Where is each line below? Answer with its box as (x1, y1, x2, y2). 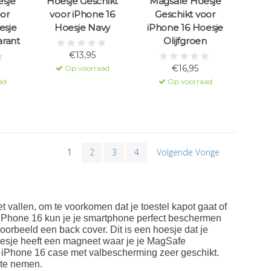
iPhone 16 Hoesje (147, 22, 223, 34)
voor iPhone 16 (50, 8, 115, 21)
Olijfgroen (163, 35, 207, 47)
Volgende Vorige (157, 146, 220, 158)
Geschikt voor (155, 8, 215, 21)
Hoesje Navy (54, 22, 111, 34)
